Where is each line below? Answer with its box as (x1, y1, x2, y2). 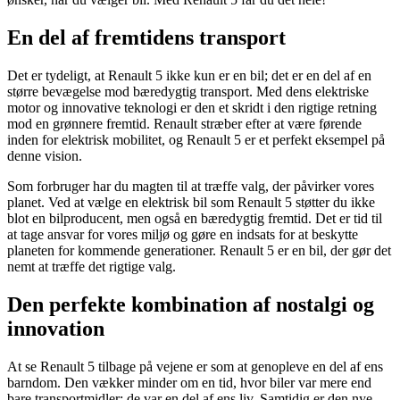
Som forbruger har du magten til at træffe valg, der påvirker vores (7, 178, 374, 194)
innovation (7, 316, 104, 340)
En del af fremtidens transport (7, 25, 286, 49)
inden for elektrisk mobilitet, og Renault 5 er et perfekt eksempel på (7, 131, 385, 147)
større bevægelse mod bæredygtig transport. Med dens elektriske (7, 83, 369, 99)
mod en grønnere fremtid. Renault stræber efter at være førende (7, 115, 362, 131)
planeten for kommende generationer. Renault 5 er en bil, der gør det (7, 242, 391, 258)
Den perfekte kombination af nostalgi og (7, 292, 374, 316)
